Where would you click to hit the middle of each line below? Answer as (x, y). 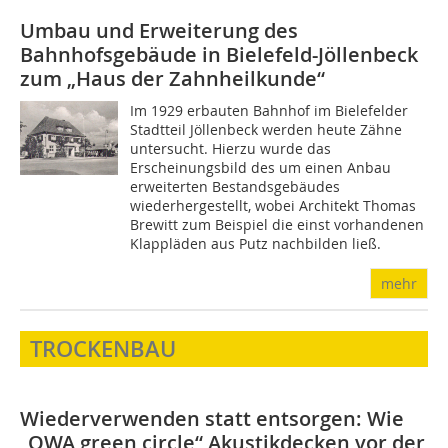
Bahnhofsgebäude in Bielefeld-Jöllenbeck (219, 54)
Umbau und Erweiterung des (159, 30)
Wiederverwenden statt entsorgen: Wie (212, 418)
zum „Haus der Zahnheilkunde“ (172, 78)
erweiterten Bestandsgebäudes (235, 186)
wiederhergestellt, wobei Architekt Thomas (273, 205)
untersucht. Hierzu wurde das (231, 148)
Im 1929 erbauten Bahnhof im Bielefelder (269, 110)
